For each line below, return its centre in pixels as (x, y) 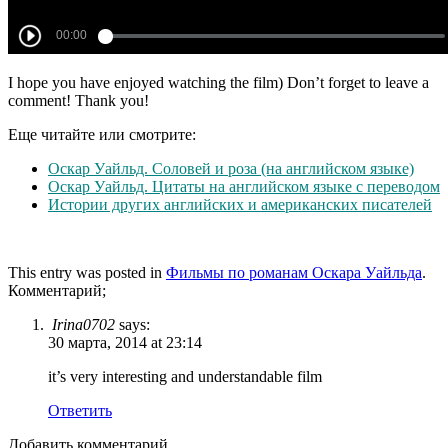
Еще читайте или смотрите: (102, 135)
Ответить (80, 411)
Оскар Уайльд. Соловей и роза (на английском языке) (231, 169)
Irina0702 (83, 325)
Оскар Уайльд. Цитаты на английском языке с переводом (244, 187)
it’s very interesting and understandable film (185, 377)
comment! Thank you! (78, 101)
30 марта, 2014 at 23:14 (125, 343)
